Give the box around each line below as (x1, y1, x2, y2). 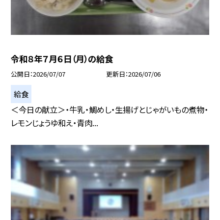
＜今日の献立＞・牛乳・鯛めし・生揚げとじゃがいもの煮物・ (11, 103, 209, 115)
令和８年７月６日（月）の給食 (11, 53, 113, 65)
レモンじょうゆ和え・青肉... (11, 116, 99, 129)
